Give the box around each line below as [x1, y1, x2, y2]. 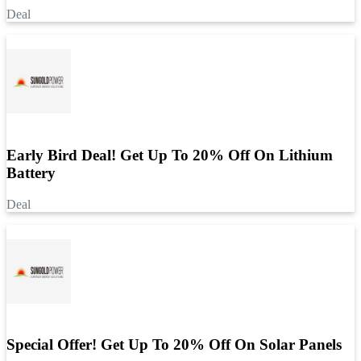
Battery [6, 164, 56, 181]
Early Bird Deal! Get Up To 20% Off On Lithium [6, 146, 333, 164]
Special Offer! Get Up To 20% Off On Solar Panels [6, 336, 342, 354]
